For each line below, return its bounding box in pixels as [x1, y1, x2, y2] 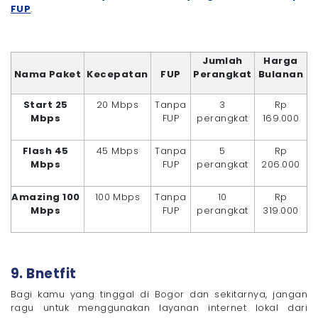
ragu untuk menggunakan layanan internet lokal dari [11, 301, 307, 315]
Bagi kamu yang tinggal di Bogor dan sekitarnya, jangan [11, 287, 307, 302]
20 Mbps [96, 98, 139, 112]
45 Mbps [96, 144, 139, 158]
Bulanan [258, 67, 304, 82]
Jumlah [202, 54, 243, 68]
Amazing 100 [11, 190, 80, 204]
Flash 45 [22, 144, 69, 158]
